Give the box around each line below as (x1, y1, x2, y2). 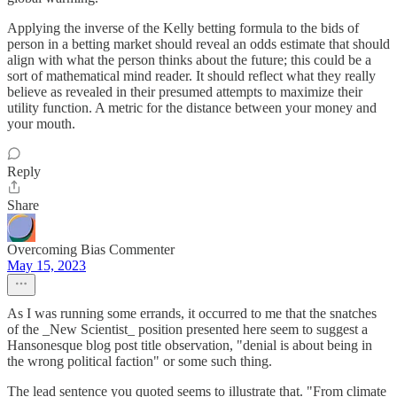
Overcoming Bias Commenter (7, 242, 175, 258)
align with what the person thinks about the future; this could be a (7, 52, 371, 68)
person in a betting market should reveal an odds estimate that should (7, 36, 390, 52)
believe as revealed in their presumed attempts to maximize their (7, 84, 362, 100)
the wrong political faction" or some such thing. (7, 354, 272, 370)
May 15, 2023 (7, 258, 86, 274)
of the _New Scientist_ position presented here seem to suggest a (7, 322, 368, 338)
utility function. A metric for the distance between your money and (7, 100, 377, 116)
